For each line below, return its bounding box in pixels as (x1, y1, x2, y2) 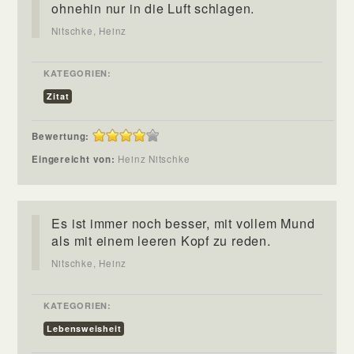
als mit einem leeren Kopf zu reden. (51, 231, 271, 250)
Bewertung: (32, 129, 90, 143)
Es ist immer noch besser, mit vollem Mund (51, 213, 315, 232)
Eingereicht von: (32, 152, 119, 166)
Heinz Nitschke (118, 152, 202, 165)
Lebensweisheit (47, 322, 122, 334)
